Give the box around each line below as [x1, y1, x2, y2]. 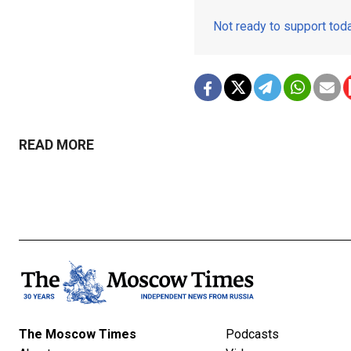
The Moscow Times [19, 326, 136, 342]
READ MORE [19, 136, 94, 153]
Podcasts [226, 326, 279, 342]
